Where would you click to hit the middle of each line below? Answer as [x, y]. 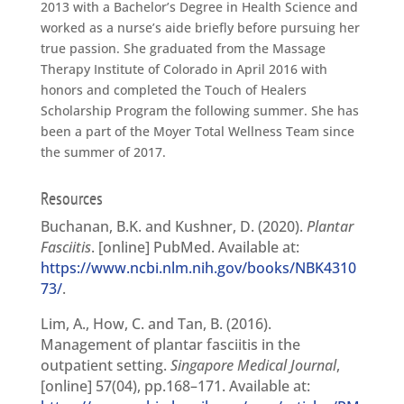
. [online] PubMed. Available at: [195, 248]
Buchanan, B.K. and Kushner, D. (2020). [173, 227]
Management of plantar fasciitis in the [170, 345]
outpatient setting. [105, 366]
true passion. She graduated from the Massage [183, 49]
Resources [71, 199]
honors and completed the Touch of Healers [173, 90]
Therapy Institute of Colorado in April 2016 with [184, 69]
